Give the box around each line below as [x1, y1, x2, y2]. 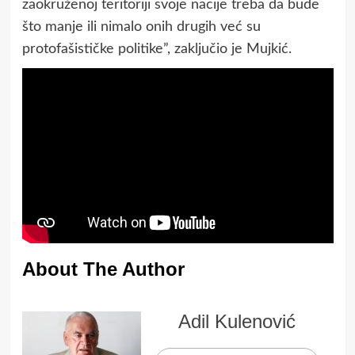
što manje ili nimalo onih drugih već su [21, 19, 261, 34]
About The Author [21, 258, 185, 280]
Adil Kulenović [178, 310, 296, 332]
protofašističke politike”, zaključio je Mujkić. [21, 41, 292, 56]
